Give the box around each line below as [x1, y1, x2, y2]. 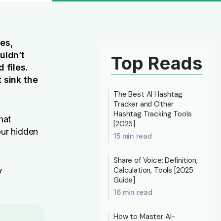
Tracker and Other [113, 99, 174, 109]
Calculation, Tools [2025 [113, 165, 194, 175]
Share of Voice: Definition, [113, 155, 198, 165]
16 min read [113, 188, 152, 196]
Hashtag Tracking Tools [113, 109, 192, 119]
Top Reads [111, 52, 203, 74]
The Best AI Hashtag [113, 89, 183, 99]
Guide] [113, 175, 136, 185]
